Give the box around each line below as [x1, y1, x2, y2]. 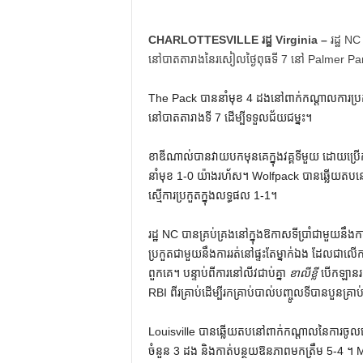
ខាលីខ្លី [288, 267, 318, 280]
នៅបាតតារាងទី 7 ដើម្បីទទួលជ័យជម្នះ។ [147, 111, 312, 124]
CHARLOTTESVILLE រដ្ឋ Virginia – [147, 33, 327, 46]
